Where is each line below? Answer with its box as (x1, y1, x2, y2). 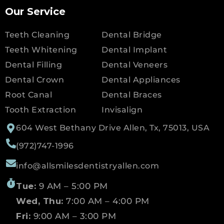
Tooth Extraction (5, 104, 76, 114)
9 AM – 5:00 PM (36, 180, 108, 191)
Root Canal (5, 89, 52, 99)
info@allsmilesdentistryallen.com (16, 160, 159, 170)
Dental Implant (101, 44, 167, 54)
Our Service (5, 5, 65, 17)
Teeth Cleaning (5, 29, 69, 39)
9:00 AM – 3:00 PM (33, 210, 116, 221)
